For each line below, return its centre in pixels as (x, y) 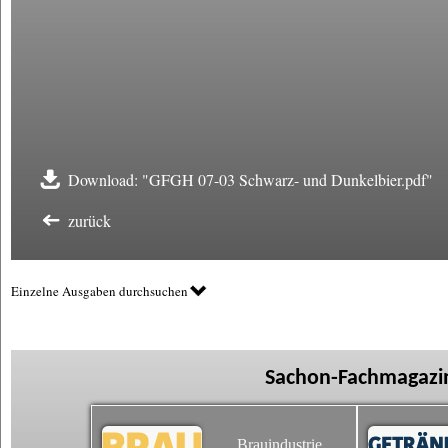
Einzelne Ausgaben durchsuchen (99, 291)
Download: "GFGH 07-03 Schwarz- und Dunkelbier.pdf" (250, 179)
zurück (89, 220)
